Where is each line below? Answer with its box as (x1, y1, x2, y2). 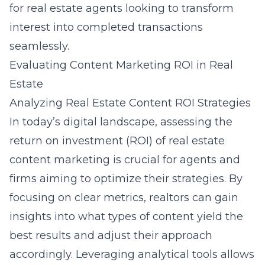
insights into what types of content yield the (9, 210, 243, 223)
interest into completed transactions (9, 21, 203, 34)
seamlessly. (9, 40, 69, 53)
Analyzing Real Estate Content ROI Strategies (9, 96, 251, 109)
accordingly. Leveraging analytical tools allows (9, 248, 254, 261)
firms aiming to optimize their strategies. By (9, 172, 243, 185)
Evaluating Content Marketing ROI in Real (9, 59, 233, 72)
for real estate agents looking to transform (9, 2, 234, 15)
